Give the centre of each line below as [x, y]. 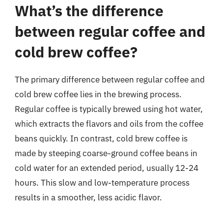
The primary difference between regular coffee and [110, 80]
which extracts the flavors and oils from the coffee [109, 124]
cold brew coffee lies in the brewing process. [98, 94]
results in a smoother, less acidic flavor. [88, 197]
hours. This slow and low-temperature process [102, 183]
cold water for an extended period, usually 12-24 [107, 168]
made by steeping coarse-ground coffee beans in [106, 153]
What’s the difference [89, 11]
